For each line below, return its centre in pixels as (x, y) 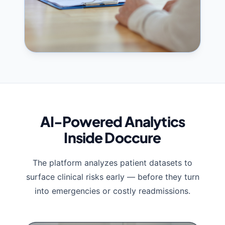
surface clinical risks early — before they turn (113, 177)
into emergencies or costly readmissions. (113, 191)
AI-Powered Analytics (113, 122)
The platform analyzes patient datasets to (113, 163)
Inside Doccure (113, 138)
